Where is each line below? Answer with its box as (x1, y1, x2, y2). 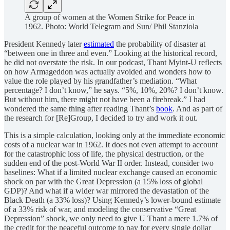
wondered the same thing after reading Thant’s (4, 104, 156, 113)
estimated (84, 39, 114, 48)
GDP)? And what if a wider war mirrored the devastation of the (4, 186, 209, 195)
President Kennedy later (4, 39, 84, 48)
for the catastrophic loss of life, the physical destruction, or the (4, 149, 204, 158)
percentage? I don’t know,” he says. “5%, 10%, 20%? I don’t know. (4, 85, 223, 94)
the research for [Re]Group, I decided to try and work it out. (4, 113, 198, 122)
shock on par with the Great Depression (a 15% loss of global (4, 177, 203, 186)
